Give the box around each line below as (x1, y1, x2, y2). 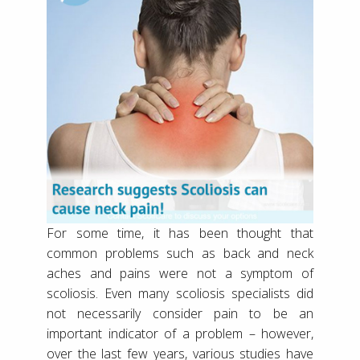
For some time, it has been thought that (47, 223, 313, 242)
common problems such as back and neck (47, 243, 313, 262)
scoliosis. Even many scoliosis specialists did (47, 284, 313, 302)
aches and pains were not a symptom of (47, 264, 313, 282)
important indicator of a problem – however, (47, 324, 313, 342)
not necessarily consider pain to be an (47, 304, 313, 322)
